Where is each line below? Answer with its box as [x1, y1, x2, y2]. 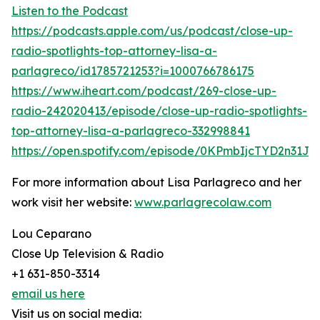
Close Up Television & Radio [11, 246, 164, 261]
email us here [11, 286, 85, 301]
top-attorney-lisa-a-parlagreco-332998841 [11, 124, 250, 138]
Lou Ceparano [11, 226, 91, 241]
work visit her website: [11, 195, 134, 209]
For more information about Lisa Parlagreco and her [11, 175, 301, 189]
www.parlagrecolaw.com [134, 195, 271, 209]
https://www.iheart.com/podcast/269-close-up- [11, 84, 276, 98]
